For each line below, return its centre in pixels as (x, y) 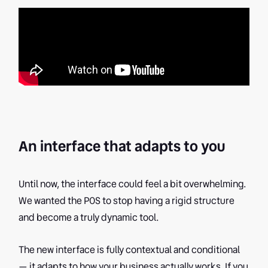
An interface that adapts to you (122, 147)
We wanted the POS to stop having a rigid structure (127, 201)
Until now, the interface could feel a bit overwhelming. (133, 184)
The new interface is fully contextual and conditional (130, 250)
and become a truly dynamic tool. (89, 218)
